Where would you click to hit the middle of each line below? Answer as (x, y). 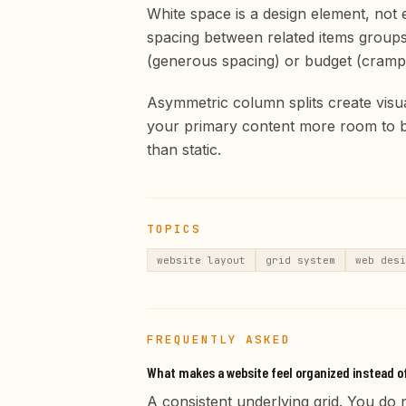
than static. (184, 150)
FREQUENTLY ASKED (219, 340)
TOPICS (174, 229)
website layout (201, 261)
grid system (300, 261)
